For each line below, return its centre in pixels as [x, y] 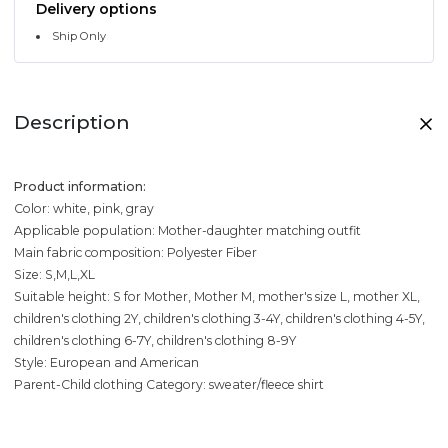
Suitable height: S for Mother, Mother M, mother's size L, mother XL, [217, 297]
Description [72, 122]
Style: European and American [106, 363]
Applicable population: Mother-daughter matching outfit [187, 231]
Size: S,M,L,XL [54, 275]
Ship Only [79, 35]
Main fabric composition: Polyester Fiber [135, 253]
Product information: [80, 187]
